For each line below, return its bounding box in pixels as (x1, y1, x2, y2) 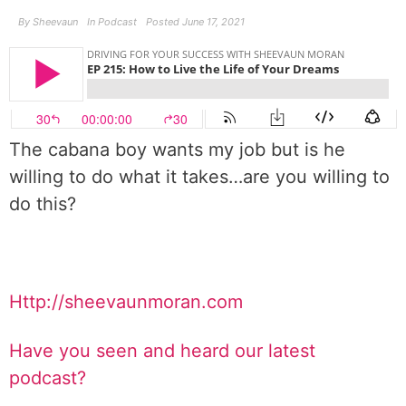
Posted (146, 15, 179, 28)
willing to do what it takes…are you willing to (9, 166, 390, 188)
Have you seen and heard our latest (9, 340, 315, 362)
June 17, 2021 (182, 15, 245, 28)
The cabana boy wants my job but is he (9, 139, 345, 160)
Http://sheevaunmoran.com (9, 291, 243, 313)
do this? (9, 193, 76, 215)
